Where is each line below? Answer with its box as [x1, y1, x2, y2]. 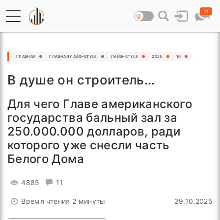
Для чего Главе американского [7, 97, 192, 111]
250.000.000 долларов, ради [7, 124, 181, 138]
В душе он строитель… [7, 72, 155, 87]
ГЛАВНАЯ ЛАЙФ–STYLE [49, 54, 97, 59]
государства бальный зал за [7, 110, 178, 125]
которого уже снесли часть [7, 138, 170, 152]
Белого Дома [7, 152, 84, 166]
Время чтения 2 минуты [21, 197, 106, 205]
